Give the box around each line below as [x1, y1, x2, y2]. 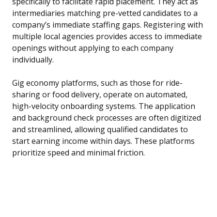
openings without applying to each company [12, 43, 173, 54]
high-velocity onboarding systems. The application [12, 101, 195, 112]
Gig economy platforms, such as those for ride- [12, 77, 183, 89]
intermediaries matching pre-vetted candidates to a [12, 8, 198, 19]
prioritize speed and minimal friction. [12, 147, 145, 158]
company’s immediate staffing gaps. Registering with [12, 19, 203, 31]
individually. [12, 54, 54, 65]
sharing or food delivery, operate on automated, [12, 89, 187, 100]
